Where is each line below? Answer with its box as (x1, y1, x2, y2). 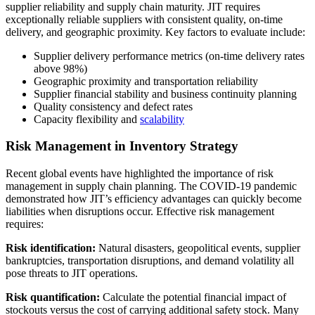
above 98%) (34, 62, 87, 75)
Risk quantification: (6, 291, 100, 304)
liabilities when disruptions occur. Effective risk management (6, 205, 274, 218)
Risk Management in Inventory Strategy (6, 139, 238, 154)
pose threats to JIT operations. (6, 267, 138, 280)
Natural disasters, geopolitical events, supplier (96, 242, 300, 255)
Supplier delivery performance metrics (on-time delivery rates (34, 49, 304, 62)
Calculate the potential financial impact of (100, 291, 286, 304)
